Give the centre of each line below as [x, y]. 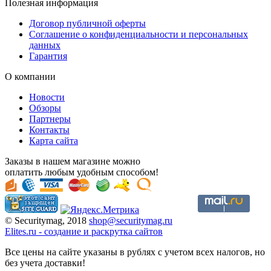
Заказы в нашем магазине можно [73, 162]
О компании [30, 77]
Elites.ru [21, 232]
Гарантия [48, 56]
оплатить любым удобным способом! [82, 172]
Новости [47, 97]
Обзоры [45, 108]
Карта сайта [54, 141]
